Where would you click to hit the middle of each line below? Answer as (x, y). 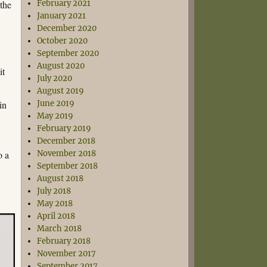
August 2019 (61, 91)
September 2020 (68, 53)
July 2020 (55, 78)
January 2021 (62, 16)
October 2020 (63, 41)
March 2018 (60, 229)
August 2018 (60, 178)
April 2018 (56, 216)
